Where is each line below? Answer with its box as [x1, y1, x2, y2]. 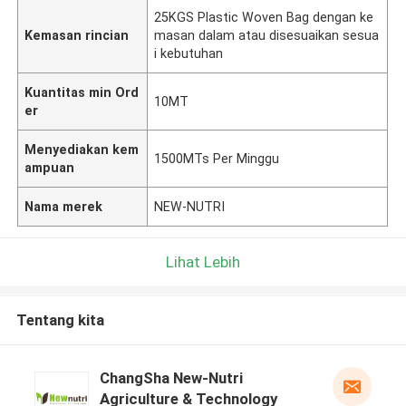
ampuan [24, 159, 75, 175]
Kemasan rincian [24, 27, 130, 43]
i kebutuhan [154, 45, 224, 61]
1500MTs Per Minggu [154, 150, 280, 166]
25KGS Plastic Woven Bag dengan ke [154, 9, 374, 24]
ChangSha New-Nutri [99, 369, 243, 388]
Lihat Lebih [166, 252, 240, 271]
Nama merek [24, 198, 103, 214]
